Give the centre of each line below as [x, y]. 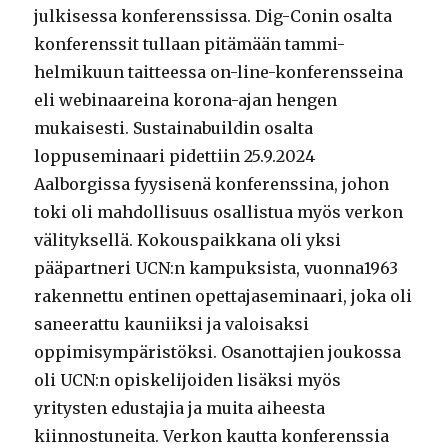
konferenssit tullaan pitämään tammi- [190, 43]
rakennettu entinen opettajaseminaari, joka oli [223, 295]
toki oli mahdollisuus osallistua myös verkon [219, 211]
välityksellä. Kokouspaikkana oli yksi [188, 239]
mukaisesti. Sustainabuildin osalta [174, 127]
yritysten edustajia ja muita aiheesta [180, 407]
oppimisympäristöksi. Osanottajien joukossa [218, 351]
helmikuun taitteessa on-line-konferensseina [219, 71]
